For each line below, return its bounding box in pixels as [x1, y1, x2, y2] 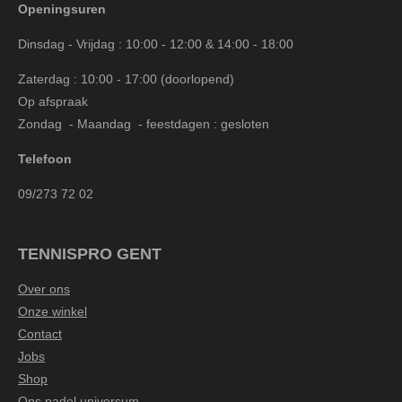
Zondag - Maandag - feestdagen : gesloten [18, 116, 269, 131]
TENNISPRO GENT [18, 244, 162, 263]
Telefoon [18, 151, 72, 166]
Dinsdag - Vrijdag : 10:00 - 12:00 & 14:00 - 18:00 [18, 36, 293, 51]
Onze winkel [18, 303, 87, 319]
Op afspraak [18, 93, 88, 109]
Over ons [18, 281, 70, 296]
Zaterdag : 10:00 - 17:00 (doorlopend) [18, 71, 234, 86]
